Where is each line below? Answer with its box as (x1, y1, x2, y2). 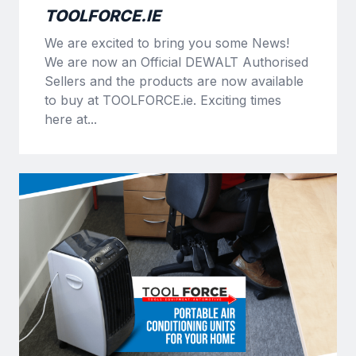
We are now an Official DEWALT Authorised (44, 53, 308, 70)
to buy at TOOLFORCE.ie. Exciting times (44, 91, 281, 108)
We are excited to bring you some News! (44, 34, 289, 51)
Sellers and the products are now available (44, 72, 304, 89)
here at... (44, 110, 97, 127)
